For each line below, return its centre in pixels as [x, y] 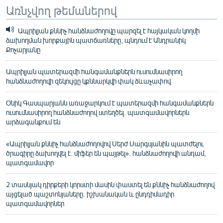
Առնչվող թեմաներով [61, 10]
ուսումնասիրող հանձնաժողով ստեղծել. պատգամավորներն [98, 112]
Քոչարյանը [23, 49]
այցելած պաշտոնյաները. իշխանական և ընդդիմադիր [90, 194]
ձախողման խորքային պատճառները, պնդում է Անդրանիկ [96, 40]
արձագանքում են [33, 121]
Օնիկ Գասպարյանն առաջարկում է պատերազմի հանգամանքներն [110, 103]
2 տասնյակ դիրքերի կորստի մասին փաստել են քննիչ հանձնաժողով [110, 184]
